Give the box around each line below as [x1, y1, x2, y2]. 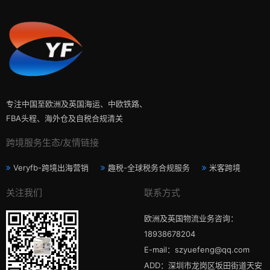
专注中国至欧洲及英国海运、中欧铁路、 [6, 98, 147, 108]
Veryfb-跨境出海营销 [13, 162, 89, 172]
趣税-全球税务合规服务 [108, 162, 190, 172]
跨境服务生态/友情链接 [6, 137, 99, 148]
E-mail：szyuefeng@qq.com [144, 244, 250, 254]
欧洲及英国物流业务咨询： [144, 213, 238, 223]
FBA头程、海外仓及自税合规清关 [6, 113, 123, 123]
